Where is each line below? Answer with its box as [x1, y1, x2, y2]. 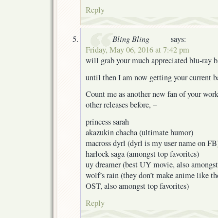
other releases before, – [86, 99, 157, 110]
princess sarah [86, 116, 129, 127]
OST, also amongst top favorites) [86, 181, 189, 192]
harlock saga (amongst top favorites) [86, 148, 199, 160]
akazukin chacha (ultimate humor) [86, 127, 193, 138]
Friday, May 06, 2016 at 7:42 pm [86, 44, 189, 55]
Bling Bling [112, 33, 149, 44]
